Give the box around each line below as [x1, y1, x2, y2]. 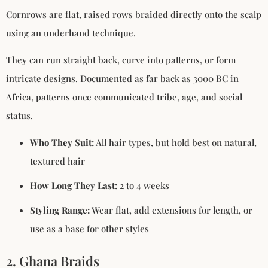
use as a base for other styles [30, 223, 149, 235]
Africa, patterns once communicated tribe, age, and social [6, 91, 242, 103]
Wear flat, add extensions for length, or [90, 204, 252, 217]
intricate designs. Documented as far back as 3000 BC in [6, 72, 239, 84]
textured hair [30, 155, 85, 167]
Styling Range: [30, 204, 90, 217]
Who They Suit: [30, 136, 94, 149]
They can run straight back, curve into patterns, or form [6, 54, 236, 66]
